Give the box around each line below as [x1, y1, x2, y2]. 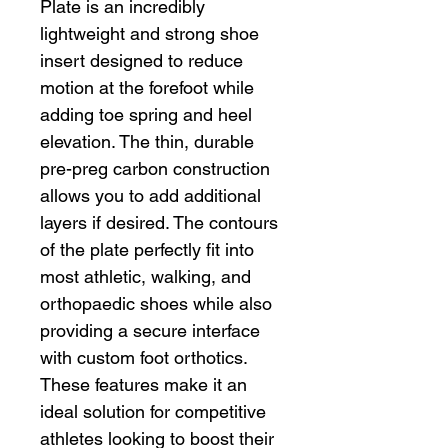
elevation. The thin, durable [40, 131, 254, 153]
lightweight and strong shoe [40, 23, 259, 45]
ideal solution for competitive [40, 401, 266, 423]
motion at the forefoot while [40, 77, 254, 99]
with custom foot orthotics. [40, 347, 247, 369]
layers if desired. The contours [40, 212, 278, 234]
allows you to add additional [40, 185, 261, 207]
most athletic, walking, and [40, 266, 251, 288]
